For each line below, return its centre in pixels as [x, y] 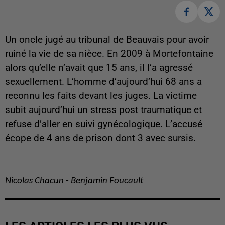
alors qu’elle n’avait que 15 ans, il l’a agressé [99, 68]
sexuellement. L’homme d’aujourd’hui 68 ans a [103, 82]
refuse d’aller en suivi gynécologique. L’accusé [104, 124]
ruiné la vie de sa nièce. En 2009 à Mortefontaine [109, 54]
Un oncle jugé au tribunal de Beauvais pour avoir [107, 40]
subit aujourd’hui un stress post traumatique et [103, 110]
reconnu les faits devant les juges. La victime [101, 96]
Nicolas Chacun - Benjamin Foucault [74, 181]
